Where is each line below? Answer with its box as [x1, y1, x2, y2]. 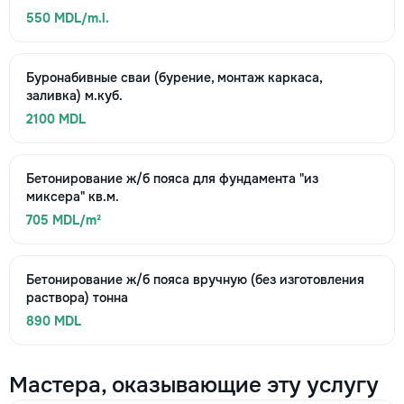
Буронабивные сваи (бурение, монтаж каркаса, [26, 69, 322, 86]
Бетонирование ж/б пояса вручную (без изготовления [26, 271, 364, 288]
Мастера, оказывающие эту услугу [9, 372, 379, 399]
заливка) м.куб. [26, 87, 123, 104]
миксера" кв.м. [26, 188, 119, 205]
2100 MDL [26, 111, 86, 127]
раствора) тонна [26, 289, 128, 306]
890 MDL [26, 313, 81, 329]
